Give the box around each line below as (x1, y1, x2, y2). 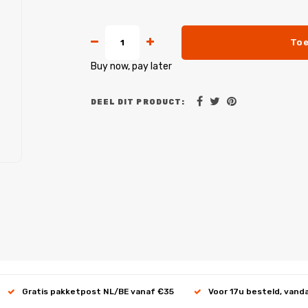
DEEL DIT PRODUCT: (91, 97, 185, 107)
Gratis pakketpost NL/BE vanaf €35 (22, 286, 175, 296)
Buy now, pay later (91, 60, 172, 72)
